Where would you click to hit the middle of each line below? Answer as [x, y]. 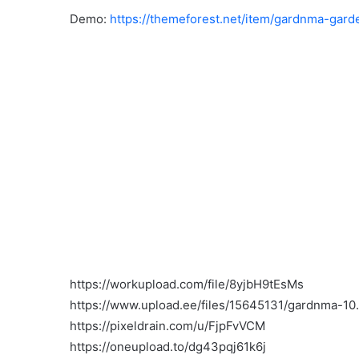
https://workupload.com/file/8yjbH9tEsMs [187, 284]
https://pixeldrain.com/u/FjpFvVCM [167, 326]
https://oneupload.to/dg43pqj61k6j [168, 347]
